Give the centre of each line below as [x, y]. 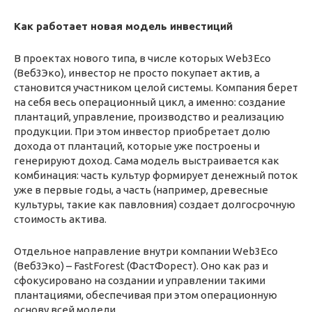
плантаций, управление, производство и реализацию [149, 117]
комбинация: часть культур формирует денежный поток [156, 175]
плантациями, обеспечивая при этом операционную [146, 295]
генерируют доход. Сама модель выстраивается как [147, 161]
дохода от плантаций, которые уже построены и [137, 146]
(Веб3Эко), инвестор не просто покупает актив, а [137, 73]
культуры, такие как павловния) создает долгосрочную [155, 205]
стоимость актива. [60, 219]
